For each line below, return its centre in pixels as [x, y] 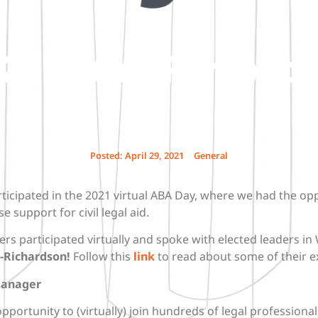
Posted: [106, 155]
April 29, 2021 [154, 155]
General [211, 155]
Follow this [102, 257]
